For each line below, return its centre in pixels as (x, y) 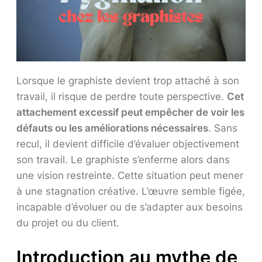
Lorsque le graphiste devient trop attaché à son (128, 81)
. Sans (223, 128)
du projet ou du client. (68, 223)
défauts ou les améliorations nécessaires (112, 128)
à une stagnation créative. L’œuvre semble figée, (131, 192)
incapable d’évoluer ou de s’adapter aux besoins (130, 207)
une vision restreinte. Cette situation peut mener (130, 176)
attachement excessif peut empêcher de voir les (130, 113)
